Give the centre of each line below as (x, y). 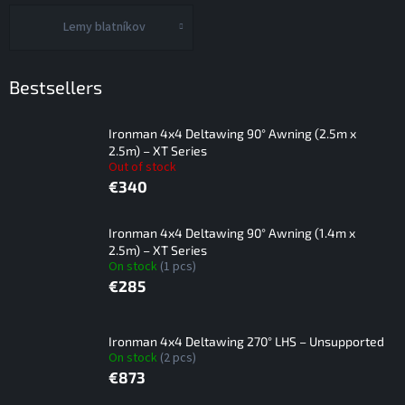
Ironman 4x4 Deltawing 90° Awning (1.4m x (232, 233)
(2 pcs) (178, 358)
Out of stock (142, 168)
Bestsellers (56, 86)
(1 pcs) (178, 267)
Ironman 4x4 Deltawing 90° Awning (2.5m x (232, 134)
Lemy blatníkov (104, 28)
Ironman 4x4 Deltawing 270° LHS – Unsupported (246, 341)
